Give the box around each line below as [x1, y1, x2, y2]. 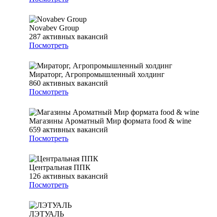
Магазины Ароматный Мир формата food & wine [29, 117, 191, 125]
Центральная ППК [29, 163, 91, 172]
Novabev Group [29, 24, 79, 32]
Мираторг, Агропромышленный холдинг [29, 70, 165, 79]
